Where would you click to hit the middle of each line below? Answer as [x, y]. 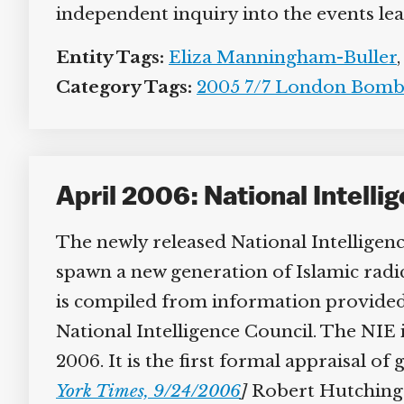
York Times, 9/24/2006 [142, 391]
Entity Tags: [103, 57]
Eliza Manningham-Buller [276, 57]
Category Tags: [117, 87]
